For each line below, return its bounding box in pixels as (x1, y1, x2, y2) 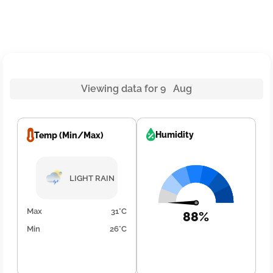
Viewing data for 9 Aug (81, 83, 192, 95)
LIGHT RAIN (69, 173, 115, 183)
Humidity (155, 130, 194, 140)
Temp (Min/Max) (34, 130, 104, 140)
